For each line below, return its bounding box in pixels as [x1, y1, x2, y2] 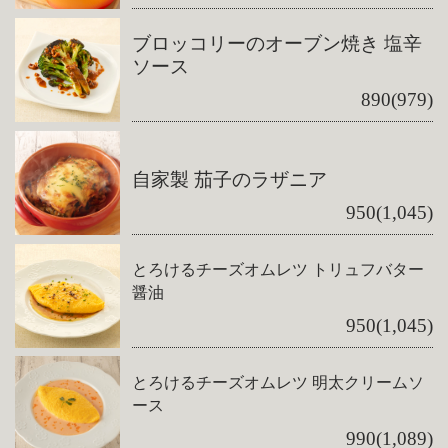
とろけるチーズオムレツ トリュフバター [132, 260, 425, 278]
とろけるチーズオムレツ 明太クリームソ [132, 373, 425, 391]
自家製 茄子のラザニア [132, 169, 328, 190]
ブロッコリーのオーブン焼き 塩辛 [132, 33, 423, 55]
